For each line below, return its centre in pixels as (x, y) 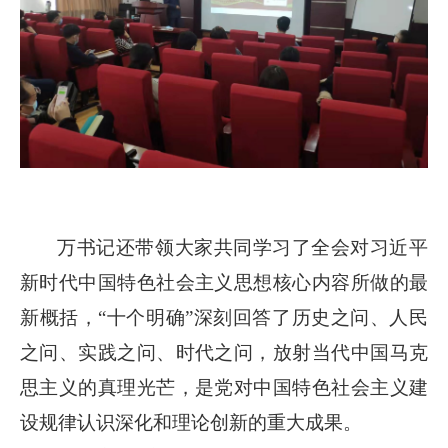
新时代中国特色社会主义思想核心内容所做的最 (224, 283)
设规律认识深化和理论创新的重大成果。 (191, 423)
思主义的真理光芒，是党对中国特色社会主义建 (224, 388)
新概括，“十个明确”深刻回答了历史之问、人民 (224, 318)
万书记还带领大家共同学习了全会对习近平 (242, 248)
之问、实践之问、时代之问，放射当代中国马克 (224, 353)
